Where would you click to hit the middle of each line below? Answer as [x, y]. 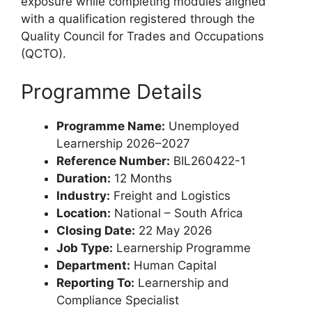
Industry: [83, 196]
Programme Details [111, 92]
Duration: [84, 179]
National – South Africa [177, 213]
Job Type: [85, 248]
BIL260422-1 [208, 161]
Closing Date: [96, 231]
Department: [93, 266]
